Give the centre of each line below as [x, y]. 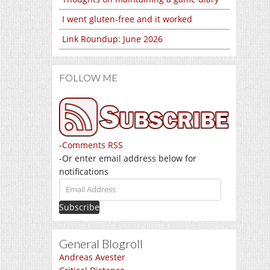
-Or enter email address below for [128, 158]
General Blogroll [101, 243]
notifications [84, 171]
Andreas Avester [92, 257]
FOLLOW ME [88, 77]
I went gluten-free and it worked [127, 19]
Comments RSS [93, 145]
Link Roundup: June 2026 [112, 39]
